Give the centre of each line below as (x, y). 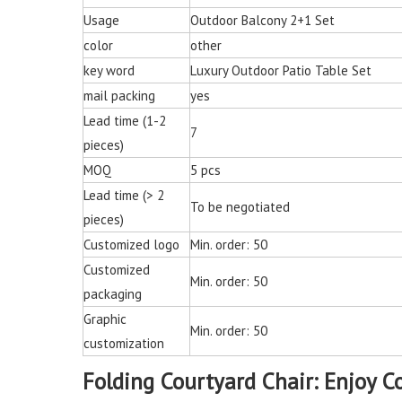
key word (109, 71)
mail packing (119, 96)
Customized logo (131, 245)
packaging (113, 294)
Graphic (105, 319)
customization (124, 344)
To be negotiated (240, 207)
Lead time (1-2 (125, 121)
